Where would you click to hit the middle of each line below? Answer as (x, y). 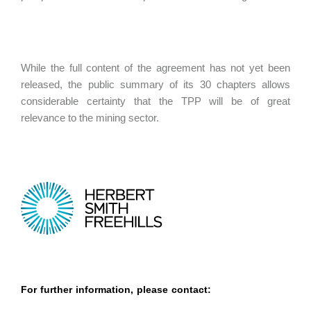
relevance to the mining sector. (90, 118)
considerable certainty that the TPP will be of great (155, 101)
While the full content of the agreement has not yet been (155, 68)
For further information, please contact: (116, 289)
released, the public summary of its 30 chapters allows (155, 84)
